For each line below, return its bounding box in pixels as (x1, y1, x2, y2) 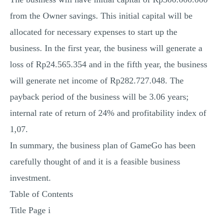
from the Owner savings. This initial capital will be (10, 11, 192, 21)
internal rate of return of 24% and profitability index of (10, 108, 206, 118)
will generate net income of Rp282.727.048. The (10, 76, 184, 85)
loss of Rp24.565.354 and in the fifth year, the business (10, 59, 207, 69)
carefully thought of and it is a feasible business (10, 157, 180, 166)
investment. (10, 173, 51, 183)
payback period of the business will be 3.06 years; (10, 92, 189, 102)
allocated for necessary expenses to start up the (10, 27, 177, 37)
